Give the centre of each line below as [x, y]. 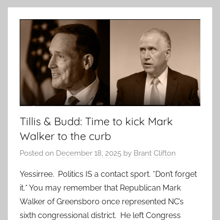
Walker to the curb [65, 136]
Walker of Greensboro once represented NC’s [102, 202]
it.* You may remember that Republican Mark [100, 188]
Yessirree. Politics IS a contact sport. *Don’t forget [108, 174]
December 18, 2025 [89, 153]
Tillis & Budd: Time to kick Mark [96, 121]
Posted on [38, 153]
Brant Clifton [155, 153]
